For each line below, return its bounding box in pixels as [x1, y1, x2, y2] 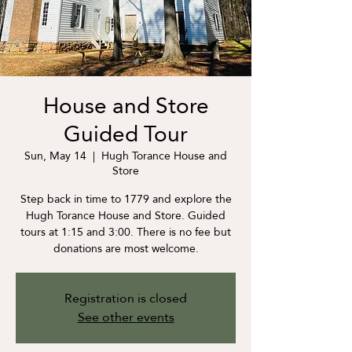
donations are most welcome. [53, 238, 199, 258]
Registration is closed [64, 286, 187, 310]
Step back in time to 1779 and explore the [20, 189, 232, 209]
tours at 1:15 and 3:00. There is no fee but [20, 222, 231, 242]
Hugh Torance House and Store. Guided [26, 205, 225, 225]
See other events [77, 305, 174, 329]
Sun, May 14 [24, 145, 86, 166]
